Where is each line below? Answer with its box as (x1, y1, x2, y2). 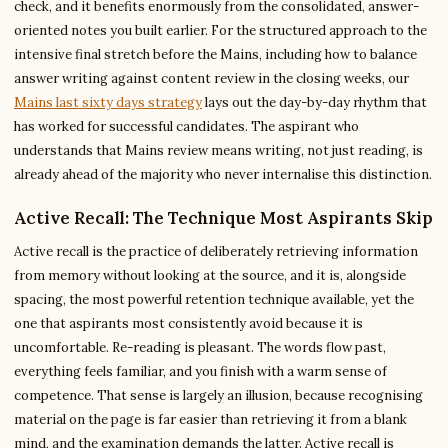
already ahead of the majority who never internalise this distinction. (14, 166, 432, 183)
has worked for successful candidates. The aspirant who (14, 118, 359, 135)
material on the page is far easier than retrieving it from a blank (14, 411, 407, 428)
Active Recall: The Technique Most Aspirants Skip (14, 207, 433, 229)
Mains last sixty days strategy (14, 94, 202, 111)
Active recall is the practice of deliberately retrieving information (14, 243, 418, 260)
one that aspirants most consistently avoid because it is (14, 315, 363, 332)
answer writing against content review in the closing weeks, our (14, 70, 409, 87)
